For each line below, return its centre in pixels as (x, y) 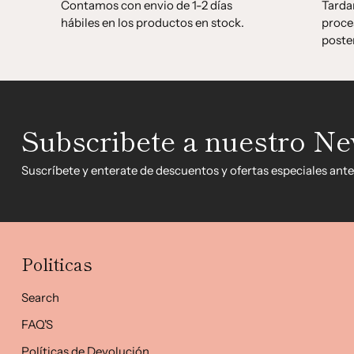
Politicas (56, 263)
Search (40, 298)
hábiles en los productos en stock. (153, 23)
